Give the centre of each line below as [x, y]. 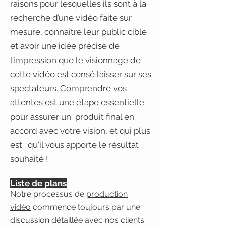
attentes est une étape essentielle [77, 102]
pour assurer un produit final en [72, 117]
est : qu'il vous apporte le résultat [74, 145]
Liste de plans [38, 183]
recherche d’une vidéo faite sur [71, 18]
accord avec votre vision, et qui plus [80, 131]
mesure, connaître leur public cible [78, 32]
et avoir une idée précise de [65, 46]
